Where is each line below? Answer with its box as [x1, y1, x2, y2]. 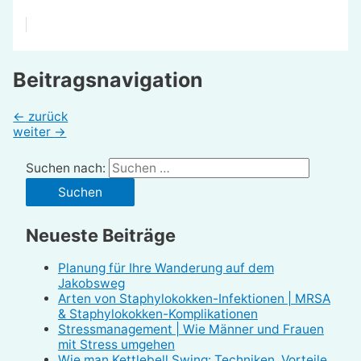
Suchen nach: [25, 160, 106, 176]
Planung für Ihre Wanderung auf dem [57, 260, 274, 276]
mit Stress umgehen [57, 337, 175, 353]
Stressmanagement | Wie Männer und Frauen [57, 322, 324, 338]
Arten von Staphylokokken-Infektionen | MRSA [57, 291, 330, 307]
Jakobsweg [57, 276, 125, 292]
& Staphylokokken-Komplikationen [57, 306, 258, 322]
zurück [25, 108, 68, 124]
